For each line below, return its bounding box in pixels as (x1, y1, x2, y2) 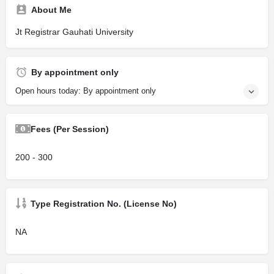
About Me (31, 5, 72, 15)
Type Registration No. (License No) (31, 199, 177, 209)
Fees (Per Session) (31, 124, 109, 135)
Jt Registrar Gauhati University (15, 27, 133, 37)
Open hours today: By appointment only (15, 86, 156, 96)
